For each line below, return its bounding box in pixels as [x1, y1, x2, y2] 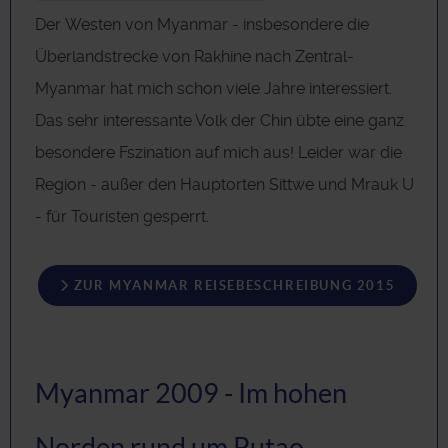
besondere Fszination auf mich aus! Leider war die [35, 142, 402, 162]
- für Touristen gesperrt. [35, 206, 209, 226]
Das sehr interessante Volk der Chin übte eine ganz [35, 110, 404, 130]
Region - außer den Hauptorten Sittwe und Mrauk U [35, 174, 414, 194]
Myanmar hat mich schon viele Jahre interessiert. [35, 78, 392, 98]
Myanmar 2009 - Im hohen [35, 378, 347, 409]
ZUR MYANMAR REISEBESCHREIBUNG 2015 [69, 277, 396, 293]
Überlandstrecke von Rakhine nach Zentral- [35, 46, 354, 66]
